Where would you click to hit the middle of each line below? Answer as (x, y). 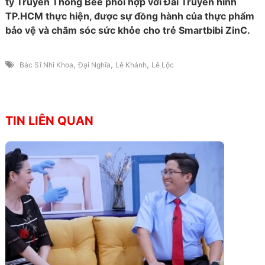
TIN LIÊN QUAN (49, 121)
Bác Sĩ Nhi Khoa (46, 65)
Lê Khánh (131, 65)
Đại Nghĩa (94, 65)
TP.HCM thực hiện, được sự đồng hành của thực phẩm (130, 16)
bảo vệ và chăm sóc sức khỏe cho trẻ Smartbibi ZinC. (127, 30)
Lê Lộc (162, 65)
